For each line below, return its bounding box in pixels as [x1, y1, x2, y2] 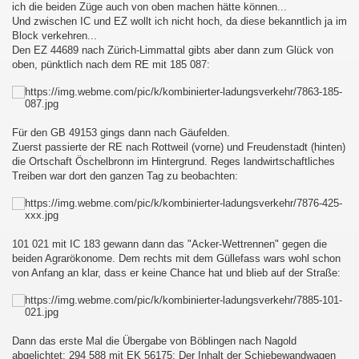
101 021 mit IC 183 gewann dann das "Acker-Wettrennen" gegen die [12, 238, 327, 250]
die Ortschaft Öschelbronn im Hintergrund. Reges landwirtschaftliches [12, 155, 335, 167]
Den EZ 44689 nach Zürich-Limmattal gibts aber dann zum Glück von [12, 44, 333, 56]
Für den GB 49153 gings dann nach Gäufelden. [12, 127, 230, 139]
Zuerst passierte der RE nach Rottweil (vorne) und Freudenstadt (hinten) [12, 141, 345, 153]
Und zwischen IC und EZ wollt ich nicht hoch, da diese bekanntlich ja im [12, 15, 347, 27]
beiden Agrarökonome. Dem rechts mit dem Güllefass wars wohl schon [12, 252, 341, 264]
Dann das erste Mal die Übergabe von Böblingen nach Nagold [12, 335, 296, 347]
